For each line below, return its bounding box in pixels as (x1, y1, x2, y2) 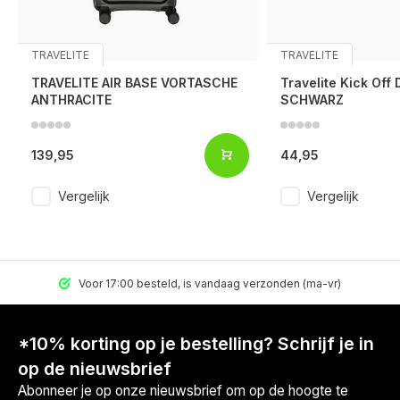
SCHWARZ (279, 91, 344, 107)
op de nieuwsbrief (18, 357, 171, 379)
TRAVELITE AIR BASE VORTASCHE (31, 74, 237, 90)
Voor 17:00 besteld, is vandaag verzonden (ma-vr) (76, 276, 341, 290)
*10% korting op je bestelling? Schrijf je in (18, 332, 374, 354)
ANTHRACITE (31, 91, 112, 107)
